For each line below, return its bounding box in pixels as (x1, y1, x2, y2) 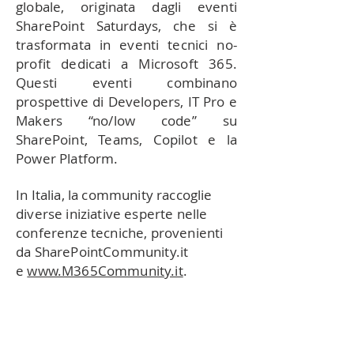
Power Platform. (16, 149, 119, 168)
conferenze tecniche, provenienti (16, 224, 224, 242)
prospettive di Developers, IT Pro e (16, 92, 237, 111)
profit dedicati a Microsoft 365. (16, 55, 237, 73)
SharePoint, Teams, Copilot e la (16, 130, 237, 149)
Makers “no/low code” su (16, 111, 237, 130)
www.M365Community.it (27, 262, 183, 280)
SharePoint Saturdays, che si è (16, 17, 237, 35)
